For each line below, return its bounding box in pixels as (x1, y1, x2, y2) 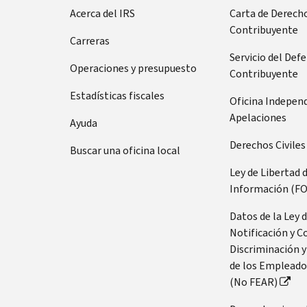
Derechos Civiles (229, 137, 306, 152)
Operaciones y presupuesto (70, 60, 197, 75)
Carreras (70, 33, 110, 48)
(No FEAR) (229, 274, 278, 289)
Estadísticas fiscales (70, 88, 164, 103)
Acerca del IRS (70, 5, 135, 21)
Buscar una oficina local (70, 143, 180, 158)
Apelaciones (229, 110, 286, 125)
